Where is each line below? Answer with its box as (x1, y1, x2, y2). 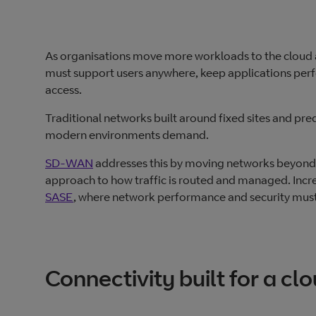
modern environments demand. (45, 128, 209, 142)
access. (45, 83, 84, 97)
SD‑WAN (45, 156, 93, 171)
